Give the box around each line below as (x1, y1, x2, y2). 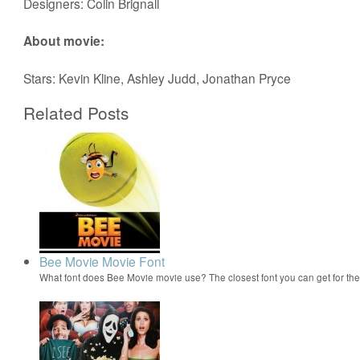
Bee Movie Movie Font (39, 252, 166, 270)
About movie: (23, 31, 105, 50)
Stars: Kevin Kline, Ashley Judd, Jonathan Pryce (23, 68, 292, 87)
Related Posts (23, 100, 129, 125)
